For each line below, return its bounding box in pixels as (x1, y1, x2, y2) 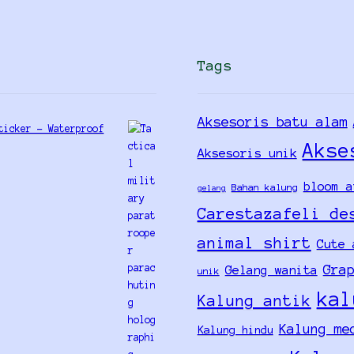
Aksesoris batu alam (197, 114, 348, 129)
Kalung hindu (197, 322, 273, 336)
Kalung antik (197, 292, 311, 309)
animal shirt (197, 234, 311, 251)
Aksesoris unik (197, 145, 297, 160)
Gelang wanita (224, 262, 318, 277)
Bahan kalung (231, 181, 298, 192)
